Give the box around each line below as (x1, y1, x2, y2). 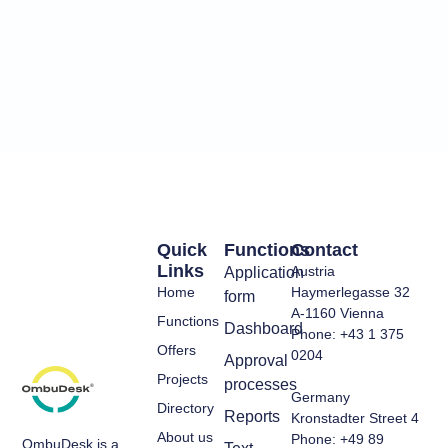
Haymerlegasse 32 (291, 284, 411, 301)
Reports (224, 408, 280, 426)
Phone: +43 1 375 (291, 326, 405, 343)
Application (224, 264, 304, 282)
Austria (291, 263, 336, 280)
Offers (156, 342, 196, 359)
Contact (291, 240, 359, 261)
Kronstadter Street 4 (291, 410, 420, 427)
